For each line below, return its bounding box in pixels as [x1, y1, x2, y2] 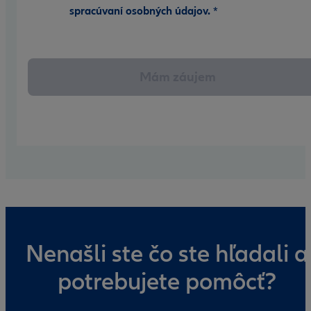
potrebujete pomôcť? [57, 267, 276, 296]
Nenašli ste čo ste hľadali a [25, 239, 308, 269]
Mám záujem [140, 68, 216, 85]
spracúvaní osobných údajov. [69, 3, 213, 18]
